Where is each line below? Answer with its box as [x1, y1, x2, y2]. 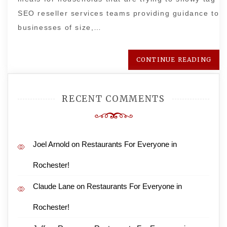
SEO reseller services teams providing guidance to [18, 9, 219, 17]
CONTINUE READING [136, 56, 211, 63]
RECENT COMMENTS [62, 93, 165, 104]
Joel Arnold [33, 140, 69, 148]
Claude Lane [33, 182, 74, 191]
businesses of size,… [18, 23, 102, 31]
